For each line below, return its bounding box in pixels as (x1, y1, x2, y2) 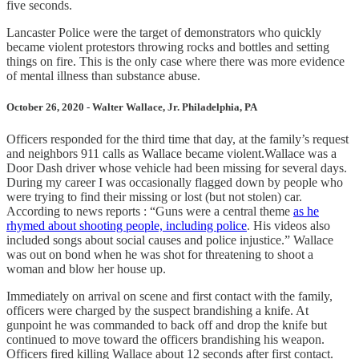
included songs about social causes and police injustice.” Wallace (6, 232, 333, 247)
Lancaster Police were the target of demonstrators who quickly (6, 26, 321, 40)
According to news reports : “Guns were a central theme (6, 204, 293, 218)
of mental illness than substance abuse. (6, 69, 200, 83)
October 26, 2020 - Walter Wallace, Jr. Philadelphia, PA (6, 101, 257, 114)
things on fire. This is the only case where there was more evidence (6, 54, 345, 69)
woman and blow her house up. (6, 261, 166, 276)
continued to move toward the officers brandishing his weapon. (6, 332, 325, 346)
